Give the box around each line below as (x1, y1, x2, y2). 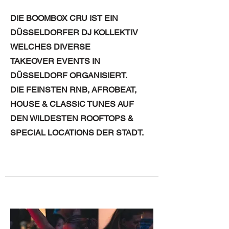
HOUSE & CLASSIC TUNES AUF (10, 99, 134, 109)
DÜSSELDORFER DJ (10, 28, 94, 37)
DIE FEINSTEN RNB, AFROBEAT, (10, 85, 136, 95)
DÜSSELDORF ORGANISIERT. (10, 71, 129, 80)
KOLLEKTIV (94, 28, 138, 37)
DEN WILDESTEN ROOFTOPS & (10, 113, 133, 123)
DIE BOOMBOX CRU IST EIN (10, 13, 118, 23)
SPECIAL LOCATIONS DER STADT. (10, 128, 146, 138)
